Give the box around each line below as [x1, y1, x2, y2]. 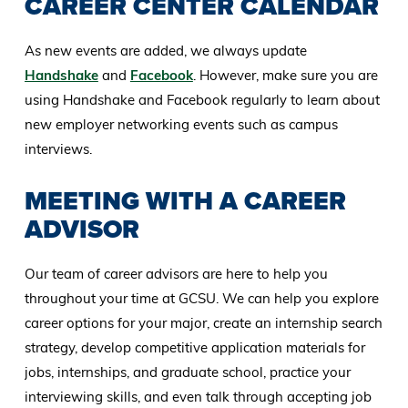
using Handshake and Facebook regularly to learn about [24, 90, 380, 108]
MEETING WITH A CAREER [24, 181, 346, 219]
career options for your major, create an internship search [24, 313, 382, 331]
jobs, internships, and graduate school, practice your [24, 362, 351, 381]
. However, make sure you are [192, 66, 378, 84]
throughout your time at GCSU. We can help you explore [24, 289, 379, 307]
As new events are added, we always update [24, 41, 307, 59]
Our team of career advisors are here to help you [24, 264, 328, 282]
